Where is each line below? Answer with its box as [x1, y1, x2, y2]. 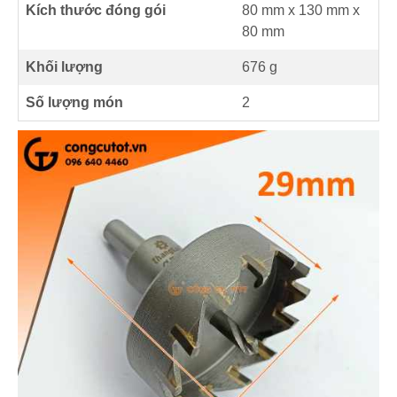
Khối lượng [26, 59, 103, 75]
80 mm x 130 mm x [242, 3, 360, 19]
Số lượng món [26, 95, 123, 111]
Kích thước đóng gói [26, 3, 166, 19]
